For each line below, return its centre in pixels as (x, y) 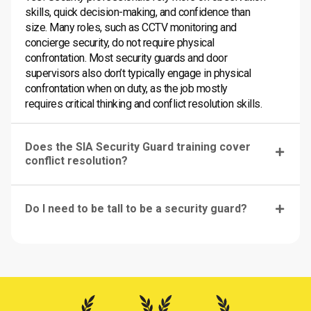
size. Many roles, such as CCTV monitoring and (131, 27)
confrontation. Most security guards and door (126, 58)
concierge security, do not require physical (120, 43)
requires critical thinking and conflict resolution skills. (143, 104)
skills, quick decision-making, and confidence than (137, 12)
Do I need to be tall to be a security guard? (136, 209)
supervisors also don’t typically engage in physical (138, 73)
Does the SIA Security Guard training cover (138, 147)
